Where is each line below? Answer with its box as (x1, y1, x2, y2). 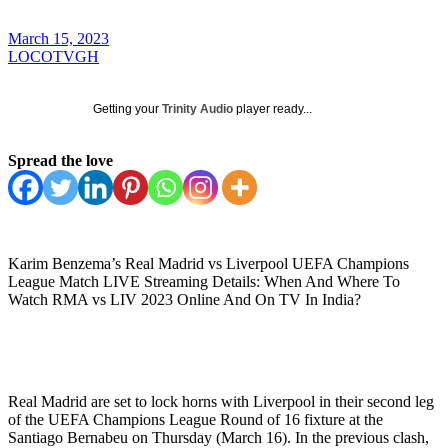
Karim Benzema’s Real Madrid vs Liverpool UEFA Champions (8, 254, 409, 272)
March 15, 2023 (8, 29, 109, 47)
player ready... (233, 101, 312, 116)
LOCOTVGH (8, 47, 99, 65)
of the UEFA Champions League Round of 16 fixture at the (8, 410, 383, 428)
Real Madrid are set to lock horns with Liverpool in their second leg (8, 392, 434, 410)
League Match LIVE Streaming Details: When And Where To (8, 272, 400, 290)
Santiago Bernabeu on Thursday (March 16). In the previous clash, (8, 428, 429, 446)
